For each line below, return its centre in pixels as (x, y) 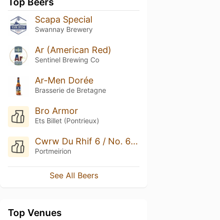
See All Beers (74, 176)
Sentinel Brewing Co (67, 59)
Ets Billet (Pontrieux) (67, 120)
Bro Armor (56, 110)
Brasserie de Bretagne (70, 90)
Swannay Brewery (64, 29)
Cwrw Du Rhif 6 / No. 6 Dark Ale (134, 141)
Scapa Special (63, 19)
